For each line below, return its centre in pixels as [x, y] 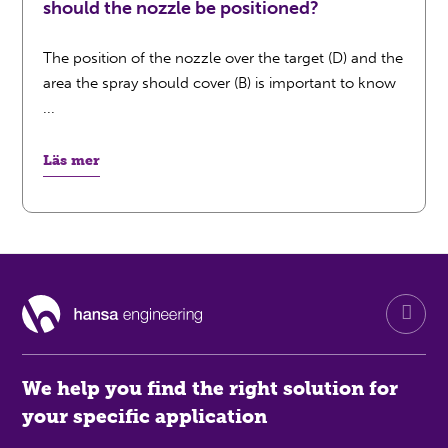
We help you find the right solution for [210, 388]
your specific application [145, 416]
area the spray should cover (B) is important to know [220, 83]
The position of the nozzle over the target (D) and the [223, 58]
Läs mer [72, 160]
